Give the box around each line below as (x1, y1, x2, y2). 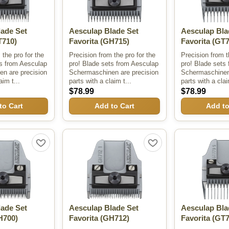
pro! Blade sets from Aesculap (69, 59, 159, 67)
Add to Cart (94, 102, 134, 110)
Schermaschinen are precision (69, 68, 159, 76)
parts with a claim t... (69, 77, 132, 85)
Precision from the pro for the (69, 51, 156, 59)
